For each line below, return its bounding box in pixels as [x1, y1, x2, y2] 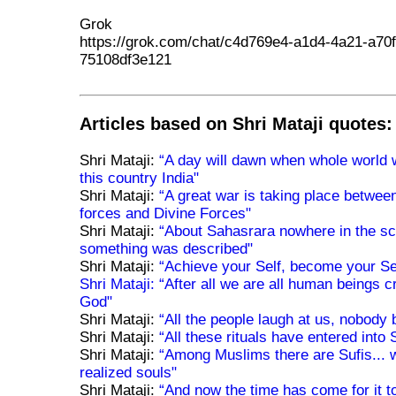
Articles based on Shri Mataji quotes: [80, 113, 393, 133]
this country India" [80, 169, 200, 187]
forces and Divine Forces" [80, 204, 252, 222]
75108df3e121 [80, 51, 172, 69]
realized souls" [80, 363, 178, 381]
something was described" [80, 240, 254, 257]
